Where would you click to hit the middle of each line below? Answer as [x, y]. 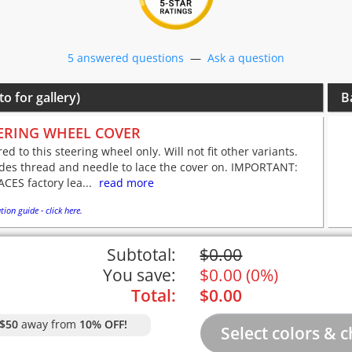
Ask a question [246, 58]
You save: [139, 275]
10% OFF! [103, 324]
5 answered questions [126, 58]
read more [126, 183]
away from [48, 324]
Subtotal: [141, 255]
